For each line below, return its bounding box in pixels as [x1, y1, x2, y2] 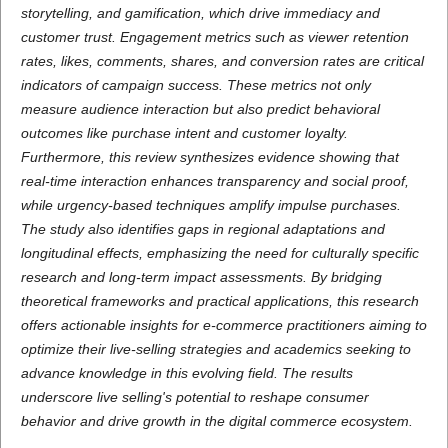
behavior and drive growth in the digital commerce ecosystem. [20, 413, 413, 429]
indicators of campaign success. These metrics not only [20, 77, 371, 93]
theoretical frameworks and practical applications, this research [20, 293, 419, 309]
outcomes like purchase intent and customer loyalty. [20, 125, 348, 141]
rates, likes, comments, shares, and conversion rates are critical [20, 53, 424, 69]
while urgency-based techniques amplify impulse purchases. [20, 197, 401, 213]
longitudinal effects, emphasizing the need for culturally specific [20, 245, 419, 261]
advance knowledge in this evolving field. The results [20, 365, 353, 381]
